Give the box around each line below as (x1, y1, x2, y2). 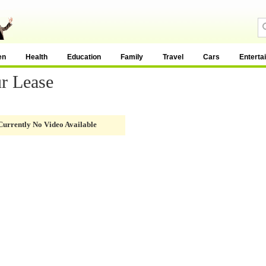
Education (67, 53, 101, 61)
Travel (163, 53, 183, 61)
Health (26, 53, 47, 61)
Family (121, 53, 143, 61)
